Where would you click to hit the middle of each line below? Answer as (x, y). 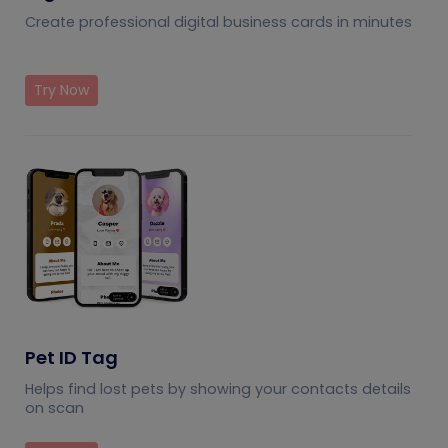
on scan (54, 407)
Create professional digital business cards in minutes (218, 21)
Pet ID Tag (71, 357)
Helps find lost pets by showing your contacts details (218, 388)
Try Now (61, 89)
